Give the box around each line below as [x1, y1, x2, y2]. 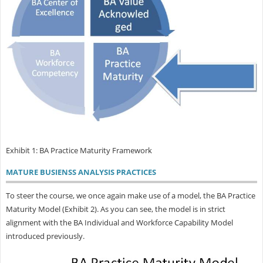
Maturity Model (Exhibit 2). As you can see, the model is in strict [5, 203, 225, 214]
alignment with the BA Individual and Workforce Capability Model [5, 217, 233, 228]
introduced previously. [5, 230, 85, 241]
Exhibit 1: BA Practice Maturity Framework [5, 144, 152, 156]
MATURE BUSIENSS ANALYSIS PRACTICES [5, 166, 156, 177]
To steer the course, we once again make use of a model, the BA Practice [5, 190, 255, 201]
